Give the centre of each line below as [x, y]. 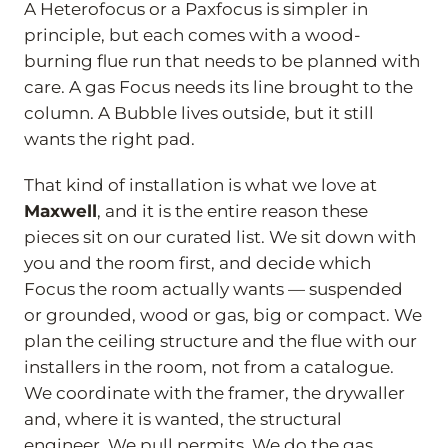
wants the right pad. [109, 138]
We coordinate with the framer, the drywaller [214, 392]
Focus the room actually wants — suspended [213, 288]
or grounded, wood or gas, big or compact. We [223, 314]
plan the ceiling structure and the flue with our [220, 340]
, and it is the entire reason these [232, 210]
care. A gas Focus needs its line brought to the [218, 86]
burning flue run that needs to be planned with [222, 60]
